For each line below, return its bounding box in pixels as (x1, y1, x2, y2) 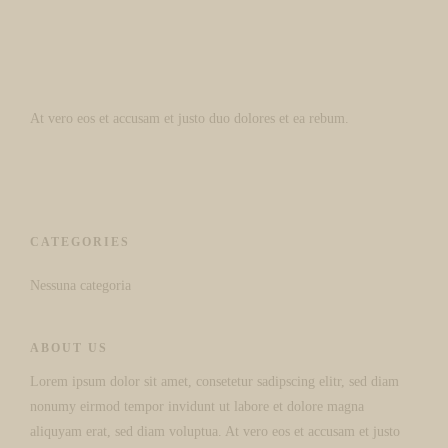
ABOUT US (30, 341, 108, 355)
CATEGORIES (30, 235, 130, 249)
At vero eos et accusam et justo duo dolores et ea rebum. (30, 111, 349, 126)
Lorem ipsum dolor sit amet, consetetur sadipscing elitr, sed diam (30, 374, 399, 389)
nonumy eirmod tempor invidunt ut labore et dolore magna (30, 399, 364, 414)
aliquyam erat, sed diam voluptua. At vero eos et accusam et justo (30, 424, 400, 439)
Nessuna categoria (30, 278, 131, 293)
